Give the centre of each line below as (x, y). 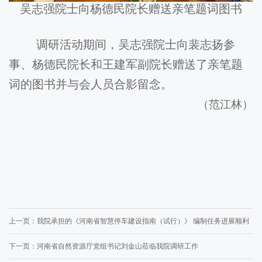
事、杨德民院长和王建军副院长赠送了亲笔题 (126, 64)
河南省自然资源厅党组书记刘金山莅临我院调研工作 (118, 246)
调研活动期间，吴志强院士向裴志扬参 (136, 44)
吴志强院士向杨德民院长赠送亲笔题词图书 (131, 9)
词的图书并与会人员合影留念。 (91, 84)
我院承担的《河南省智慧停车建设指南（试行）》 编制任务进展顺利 (143, 221)
